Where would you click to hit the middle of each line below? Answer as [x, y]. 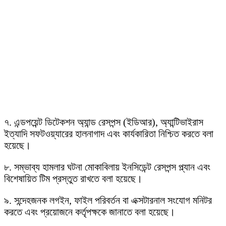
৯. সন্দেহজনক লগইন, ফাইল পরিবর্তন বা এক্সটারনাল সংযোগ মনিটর [108, 200]
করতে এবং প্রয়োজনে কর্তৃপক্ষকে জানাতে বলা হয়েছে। [90, 212]
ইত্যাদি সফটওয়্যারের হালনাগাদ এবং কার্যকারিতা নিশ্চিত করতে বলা [109, 134]
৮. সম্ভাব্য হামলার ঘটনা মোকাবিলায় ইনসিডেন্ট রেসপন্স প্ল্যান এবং [107, 167]
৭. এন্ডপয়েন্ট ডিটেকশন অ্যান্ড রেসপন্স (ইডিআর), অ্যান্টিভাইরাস [104, 122]
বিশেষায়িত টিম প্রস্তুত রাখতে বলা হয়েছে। [73, 179]
